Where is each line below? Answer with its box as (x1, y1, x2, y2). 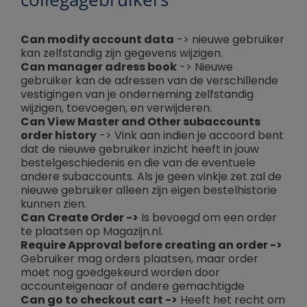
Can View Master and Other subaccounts (21, 114, 260, 130)
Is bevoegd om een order (138, 210, 277, 226)
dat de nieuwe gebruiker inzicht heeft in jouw (21, 141, 259, 158)
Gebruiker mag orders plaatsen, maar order (21, 251, 258, 267)
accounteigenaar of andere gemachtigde (21, 278, 245, 295)
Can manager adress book (21, 59, 177, 75)
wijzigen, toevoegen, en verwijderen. (21, 100, 212, 116)
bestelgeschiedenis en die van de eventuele (21, 155, 256, 171)
